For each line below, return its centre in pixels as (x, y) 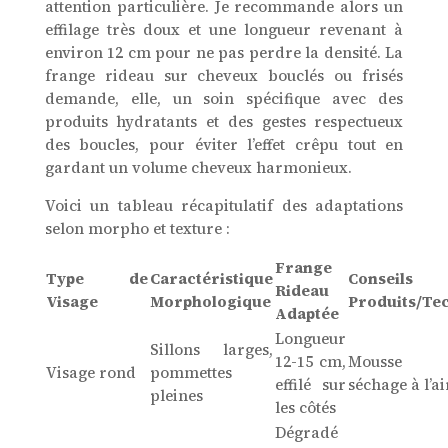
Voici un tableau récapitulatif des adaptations (224, 206)
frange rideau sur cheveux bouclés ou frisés (224, 76)
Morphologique (210, 302)
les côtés (305, 408)
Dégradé (306, 433)
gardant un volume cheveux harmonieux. (198, 168)
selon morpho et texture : (137, 229)
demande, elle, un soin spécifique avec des (224, 99)
